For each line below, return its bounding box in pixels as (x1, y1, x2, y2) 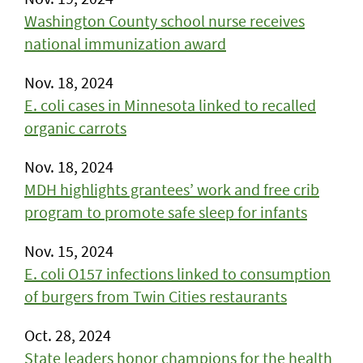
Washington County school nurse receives (24, 11, 305, 31)
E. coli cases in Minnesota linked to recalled (24, 95, 316, 115)
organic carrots (24, 117, 126, 138)
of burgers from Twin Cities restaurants (24, 286, 287, 306)
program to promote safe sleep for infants (24, 202, 307, 222)
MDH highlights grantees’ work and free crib (24, 179, 319, 199)
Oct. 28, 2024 (24, 325, 111, 345)
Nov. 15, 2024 (24, 241, 113, 261)
